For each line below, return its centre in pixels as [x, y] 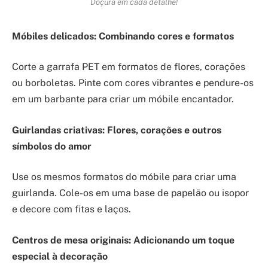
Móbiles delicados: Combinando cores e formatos [123, 36]
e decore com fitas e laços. [71, 209]
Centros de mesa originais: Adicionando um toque [123, 240]
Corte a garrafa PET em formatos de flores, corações [129, 67]
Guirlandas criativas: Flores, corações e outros [117, 130]
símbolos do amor [52, 146]
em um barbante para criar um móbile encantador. [123, 99]
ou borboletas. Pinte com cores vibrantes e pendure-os [133, 83]
